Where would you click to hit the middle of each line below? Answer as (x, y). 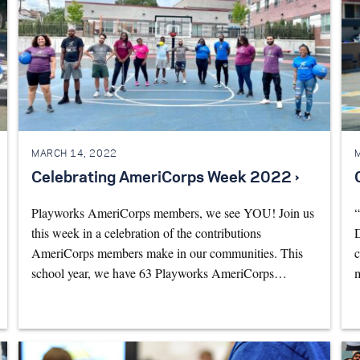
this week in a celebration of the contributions (146, 233)
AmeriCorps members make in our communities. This (167, 253)
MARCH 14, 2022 (74, 153)
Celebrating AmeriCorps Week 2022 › (165, 179)
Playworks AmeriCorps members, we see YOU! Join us (172, 213)
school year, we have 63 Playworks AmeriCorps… (159, 273)
